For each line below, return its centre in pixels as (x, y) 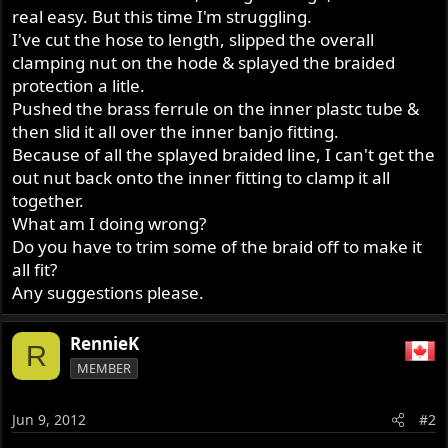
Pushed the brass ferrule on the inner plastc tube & (216, 109)
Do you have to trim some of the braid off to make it (217, 247)
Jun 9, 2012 (49, 419)
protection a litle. (79, 86)
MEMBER (104, 368)
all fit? (35, 270)
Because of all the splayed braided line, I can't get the (224, 155)
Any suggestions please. (108, 293)
